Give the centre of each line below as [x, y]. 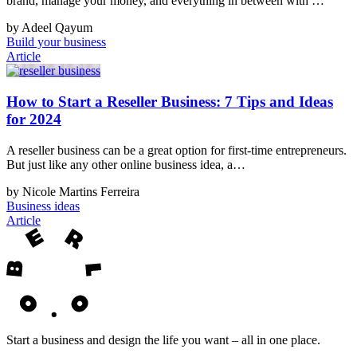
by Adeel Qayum [49, 28]
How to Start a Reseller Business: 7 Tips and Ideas [170, 101]
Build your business [56, 42]
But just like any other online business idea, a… [126, 164]
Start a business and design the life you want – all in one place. [163, 339]
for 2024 [34, 119]
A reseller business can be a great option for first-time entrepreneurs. [177, 150]
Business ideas [43, 206]
